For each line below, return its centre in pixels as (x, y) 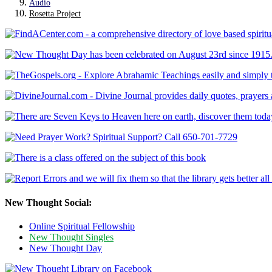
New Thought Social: (48, 202)
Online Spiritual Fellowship (82, 226)
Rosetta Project (55, 14)
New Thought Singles (71, 237)
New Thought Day (66, 248)
